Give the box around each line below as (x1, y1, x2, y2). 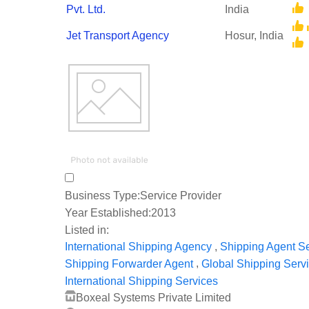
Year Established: (65, 206, 151, 219)
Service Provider (140, 190, 221, 202)
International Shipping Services (65, 275, 218, 287)
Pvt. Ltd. (66, 3, 106, 16)
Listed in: (65, 223, 109, 236)
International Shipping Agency (65, 241, 212, 253)
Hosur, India (225, 30, 283, 42)
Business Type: (65, 190, 140, 202)
